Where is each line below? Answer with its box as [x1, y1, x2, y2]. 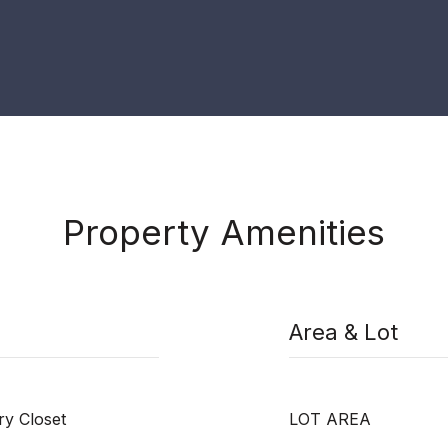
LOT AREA [289, 409, 371, 429]
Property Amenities [63, 211, 385, 253]
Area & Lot [289, 319, 398, 345]
